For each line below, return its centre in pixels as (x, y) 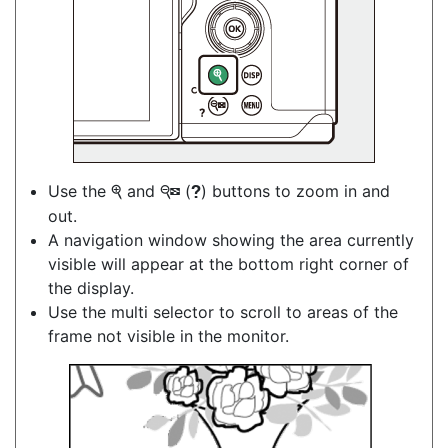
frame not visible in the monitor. (168, 335)
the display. (91, 287)
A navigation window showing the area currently (231, 239)
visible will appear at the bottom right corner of (228, 263)
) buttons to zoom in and (295, 190)
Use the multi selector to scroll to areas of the (223, 311)
